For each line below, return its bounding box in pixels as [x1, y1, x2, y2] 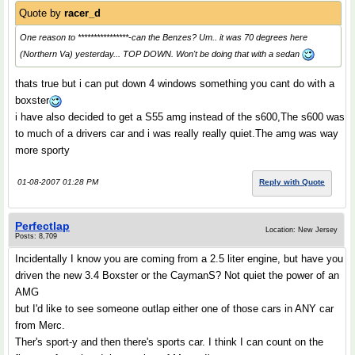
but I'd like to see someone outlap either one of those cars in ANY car [15, 303, 334, 315]
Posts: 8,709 [15, 232, 57, 240]
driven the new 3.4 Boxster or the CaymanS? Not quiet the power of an [15, 269, 339, 281]
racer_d [64, 7, 101, 19]
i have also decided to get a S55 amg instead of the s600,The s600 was [15, 111, 345, 123]
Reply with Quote [259, 177, 325, 186]
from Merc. [15, 319, 65, 331]
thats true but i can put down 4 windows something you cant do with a [15, 78, 334, 90]
